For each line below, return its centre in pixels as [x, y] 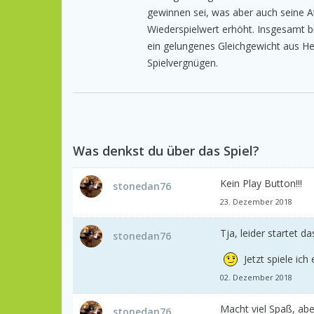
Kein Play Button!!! [261, 184]
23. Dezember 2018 [256, 202]
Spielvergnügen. [183, 63]
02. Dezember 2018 [256, 278]
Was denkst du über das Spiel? [166, 151]
